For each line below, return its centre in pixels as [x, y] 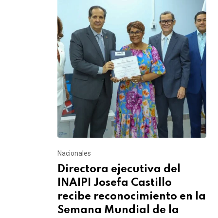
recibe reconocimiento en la [132, 196]
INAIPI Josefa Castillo [115, 183]
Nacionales [74, 153]
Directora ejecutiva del [119, 169]
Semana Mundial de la [118, 210]
